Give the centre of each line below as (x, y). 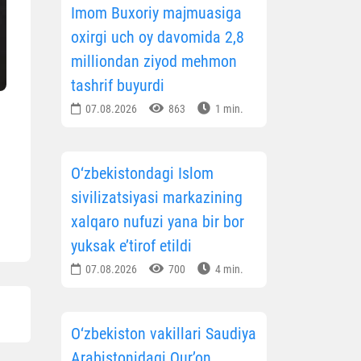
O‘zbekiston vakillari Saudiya (164, 334)
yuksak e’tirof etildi (131, 246)
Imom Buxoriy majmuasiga (156, 13)
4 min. (228, 270)
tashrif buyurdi (118, 86)
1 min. (228, 109)
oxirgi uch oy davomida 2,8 (158, 37)
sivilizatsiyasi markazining (157, 198)
